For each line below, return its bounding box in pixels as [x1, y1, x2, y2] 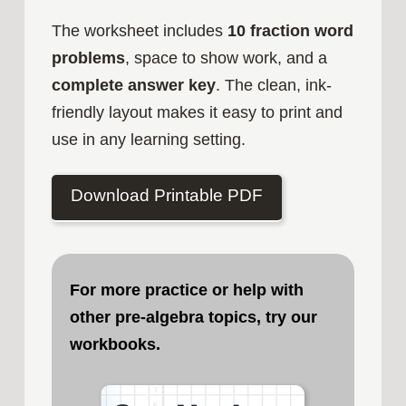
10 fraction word [227, 21, 353, 40]
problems [51, 48, 125, 67]
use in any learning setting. [51, 130, 246, 149]
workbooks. [69, 335, 160, 354]
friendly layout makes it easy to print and [51, 102, 343, 121]
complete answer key [51, 75, 216, 94]
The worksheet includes [51, 21, 227, 40]
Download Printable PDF [70, 185, 263, 205]
